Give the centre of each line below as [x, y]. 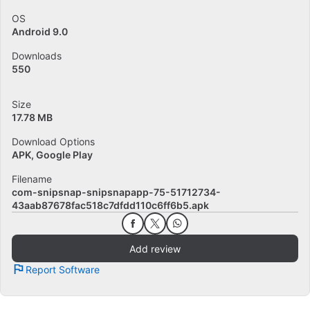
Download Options [53, 142]
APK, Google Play [52, 155]
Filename [32, 179]
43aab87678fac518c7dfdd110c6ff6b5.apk [110, 205]
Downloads [37, 56]
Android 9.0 [40, 31]
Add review [155, 248]
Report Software [63, 269]
